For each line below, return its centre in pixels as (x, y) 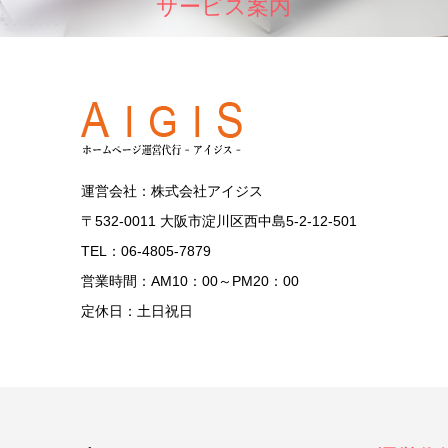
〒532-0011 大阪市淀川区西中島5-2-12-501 (219, 221)
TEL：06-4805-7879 (146, 251)
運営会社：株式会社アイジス (172, 191)
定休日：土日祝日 (137, 311)
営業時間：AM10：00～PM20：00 (190, 281)
